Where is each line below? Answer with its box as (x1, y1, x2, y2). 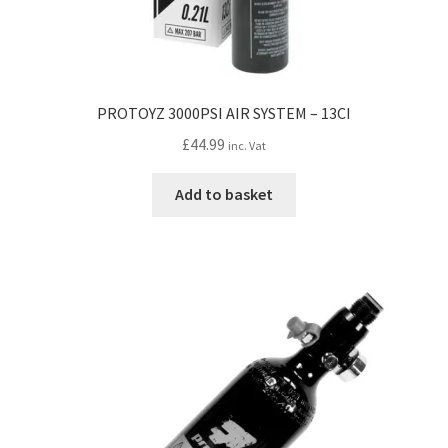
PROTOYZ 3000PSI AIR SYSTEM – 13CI (97, 102, 351, 123)
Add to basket (175, 184, 273, 205)
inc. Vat (228, 137, 266, 153)
